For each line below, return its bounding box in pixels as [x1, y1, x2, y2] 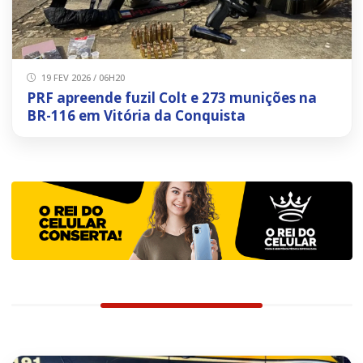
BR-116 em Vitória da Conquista [26, 105, 246, 125]
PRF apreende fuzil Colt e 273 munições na [26, 88, 317, 107]
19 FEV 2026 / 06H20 [39, 70, 125, 83]
